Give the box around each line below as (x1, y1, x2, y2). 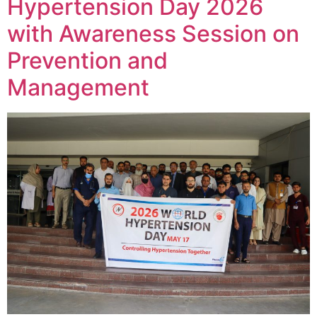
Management (7, 73, 149, 101)
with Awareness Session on (7, 19, 299, 47)
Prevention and (7, 46, 168, 74)
